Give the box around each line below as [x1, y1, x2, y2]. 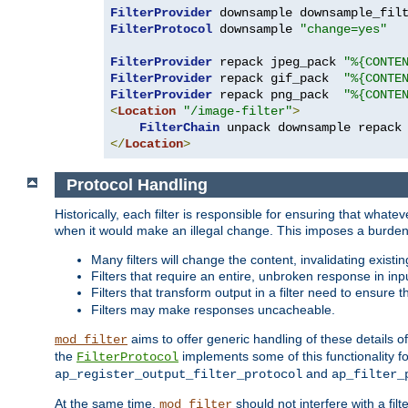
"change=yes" [300, 21, 387, 36]
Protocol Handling [66, 175, 208, 194]
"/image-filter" [183, 103, 292, 118]
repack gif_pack [212, 70, 343, 86]
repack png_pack [212, 87, 343, 102]
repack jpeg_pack [212, 54, 343, 69]
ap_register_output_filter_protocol [55, 367, 302, 382]
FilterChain [139, 119, 219, 135]
